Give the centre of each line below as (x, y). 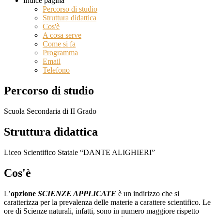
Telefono (56, 70)
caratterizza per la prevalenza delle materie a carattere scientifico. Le (107, 202)
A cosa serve (62, 35)
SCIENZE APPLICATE (77, 193)
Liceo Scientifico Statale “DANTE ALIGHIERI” (79, 152)
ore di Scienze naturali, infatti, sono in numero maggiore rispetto (101, 211)
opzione (23, 193)
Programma (60, 53)
